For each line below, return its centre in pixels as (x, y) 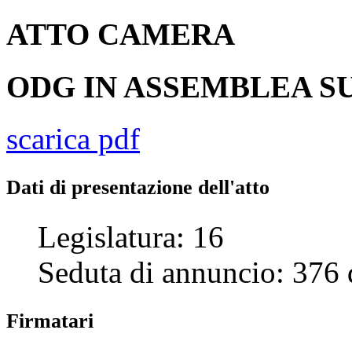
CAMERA (166, 35)
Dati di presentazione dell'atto (138, 187)
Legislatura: (115, 236)
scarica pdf (73, 138)
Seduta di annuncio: (165, 272)
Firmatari (50, 321)
